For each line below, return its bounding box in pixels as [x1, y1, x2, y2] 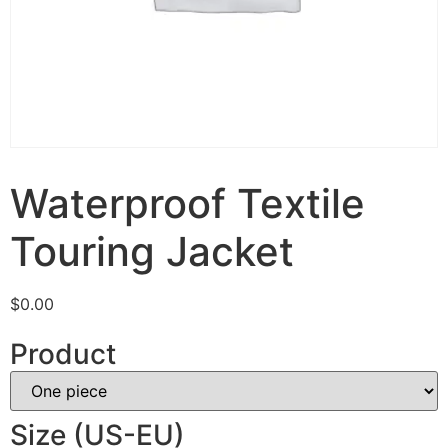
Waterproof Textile [10, 179, 365, 228]
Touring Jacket [10, 227, 294, 276]
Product [10, 337, 116, 372]
